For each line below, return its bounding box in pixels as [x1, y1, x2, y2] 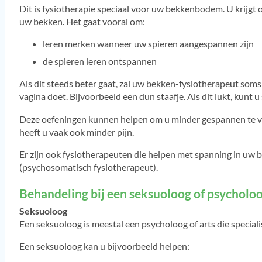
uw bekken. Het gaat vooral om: [19, 15, 145, 27]
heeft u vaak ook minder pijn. [19, 126, 134, 137]
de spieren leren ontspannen [42, 56, 157, 67]
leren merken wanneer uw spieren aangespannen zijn [42, 38, 254, 50]
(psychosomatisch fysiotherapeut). [19, 161, 158, 173]
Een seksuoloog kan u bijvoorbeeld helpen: [19, 240, 189, 252]
